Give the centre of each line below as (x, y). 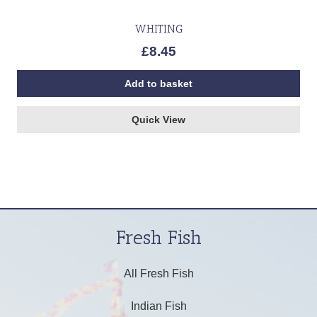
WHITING (158, 29)
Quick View (158, 119)
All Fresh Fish (158, 274)
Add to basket (158, 83)
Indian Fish (158, 306)
